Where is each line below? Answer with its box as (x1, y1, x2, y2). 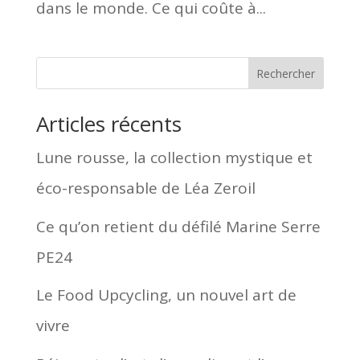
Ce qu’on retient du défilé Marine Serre (35, 215, 321, 237)
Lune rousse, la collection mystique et (35, 147, 313, 168)
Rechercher (256, 65, 316, 81)
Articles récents (35, 109, 182, 138)
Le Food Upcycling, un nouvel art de (35, 284, 297, 305)
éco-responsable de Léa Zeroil (35, 178, 256, 198)
